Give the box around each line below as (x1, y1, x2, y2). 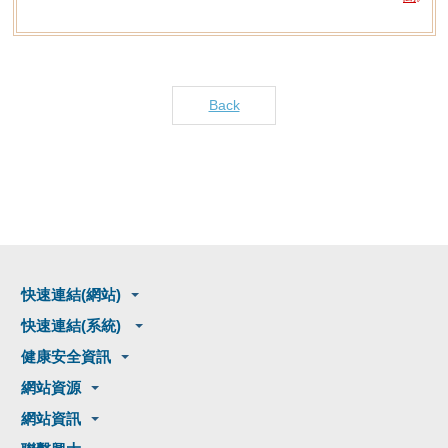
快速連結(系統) (21, 316, 125, 334)
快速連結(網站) (21, 285, 121, 303)
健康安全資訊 (21, 347, 111, 365)
